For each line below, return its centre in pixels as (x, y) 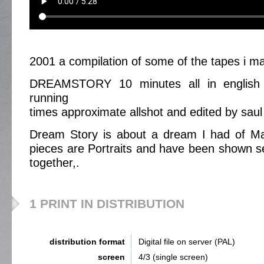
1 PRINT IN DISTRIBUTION (107, 204)
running (49, 98)
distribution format (87, 242)
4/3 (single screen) (173, 257)
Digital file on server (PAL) (187, 242)
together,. (55, 163)
